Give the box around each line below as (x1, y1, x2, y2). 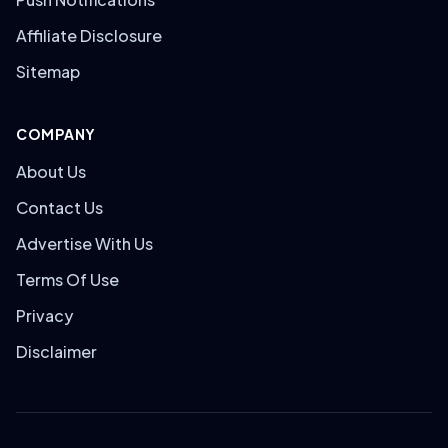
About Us (16, 161, 86, 182)
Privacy (16, 305, 73, 326)
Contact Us (16, 197, 103, 218)
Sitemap (16, 61, 80, 82)
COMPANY (16, 125, 96, 143)
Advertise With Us (16, 233, 153, 254)
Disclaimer (16, 341, 97, 362)
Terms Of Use (16, 269, 119, 290)
